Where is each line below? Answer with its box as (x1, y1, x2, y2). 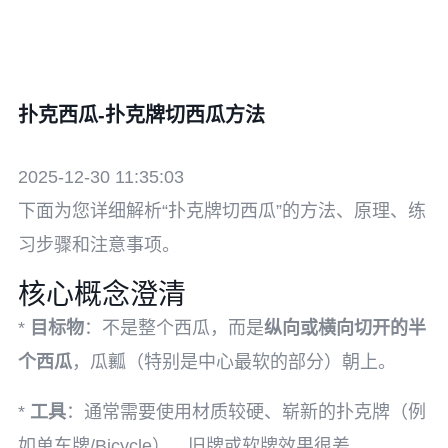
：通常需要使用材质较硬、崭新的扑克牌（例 (66, 402, 426, 422)
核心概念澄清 (18, 279, 186, 310)
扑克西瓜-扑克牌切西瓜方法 (18, 104, 265, 126)
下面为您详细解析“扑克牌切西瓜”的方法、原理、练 (18, 201, 426, 221)
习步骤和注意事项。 (18, 235, 180, 255)
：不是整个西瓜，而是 (84, 318, 264, 338)
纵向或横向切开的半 (264, 318, 426, 338)
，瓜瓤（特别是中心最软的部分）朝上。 (72, 352, 396, 372)
